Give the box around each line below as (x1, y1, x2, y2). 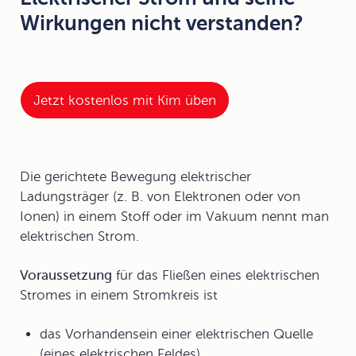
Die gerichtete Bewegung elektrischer (20, 169, 251, 184)
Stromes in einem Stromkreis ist (20, 288, 218, 303)
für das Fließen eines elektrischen (112, 268, 319, 283)
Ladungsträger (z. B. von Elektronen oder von (20, 189, 300, 204)
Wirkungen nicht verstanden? (20, 12, 304, 35)
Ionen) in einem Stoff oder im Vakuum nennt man (20, 209, 329, 224)
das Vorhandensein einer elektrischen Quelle (40, 327, 313, 342)
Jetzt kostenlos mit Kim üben (33, 92, 216, 108)
